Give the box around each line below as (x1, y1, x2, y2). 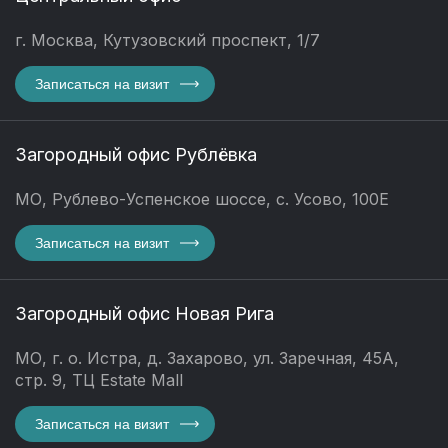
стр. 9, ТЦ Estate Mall (15, 370, 183, 391)
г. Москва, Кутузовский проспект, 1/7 (15, 30, 320, 51)
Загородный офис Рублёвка (15, 144, 257, 166)
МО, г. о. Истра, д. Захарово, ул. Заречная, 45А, (15, 348, 399, 369)
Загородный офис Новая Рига (15, 303, 274, 325)
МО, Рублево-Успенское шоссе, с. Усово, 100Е (15, 189, 389, 210)
